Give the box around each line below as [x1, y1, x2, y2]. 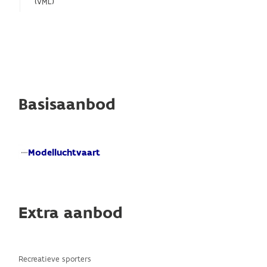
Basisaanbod [18, 93, 116, 116]
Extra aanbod [18, 201, 123, 224]
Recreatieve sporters [18, 253, 92, 265]
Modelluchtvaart [28, 146, 101, 159]
